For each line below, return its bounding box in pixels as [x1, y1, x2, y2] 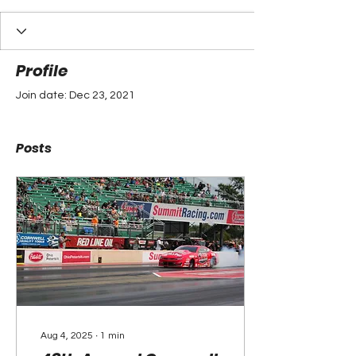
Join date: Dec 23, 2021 [16, 90, 135, 101]
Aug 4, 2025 [41, 331, 93, 341]
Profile [16, 60, 68, 82]
